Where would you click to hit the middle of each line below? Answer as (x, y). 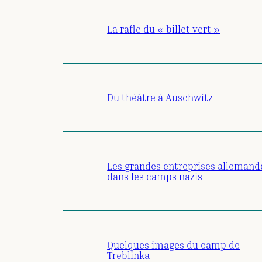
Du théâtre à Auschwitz (160, 98)
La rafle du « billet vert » (164, 29)
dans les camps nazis (155, 176)
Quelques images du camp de (174, 244)
